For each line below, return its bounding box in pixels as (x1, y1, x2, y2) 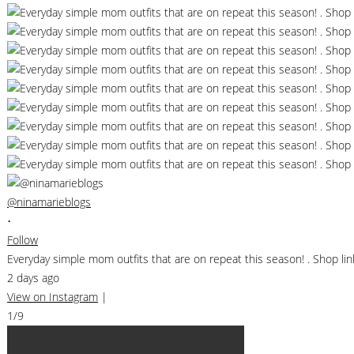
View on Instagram (7, 288, 98, 304)
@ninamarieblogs (7, 194, 91, 209)
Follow (7, 232, 38, 247)
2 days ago (7, 269, 59, 285)
